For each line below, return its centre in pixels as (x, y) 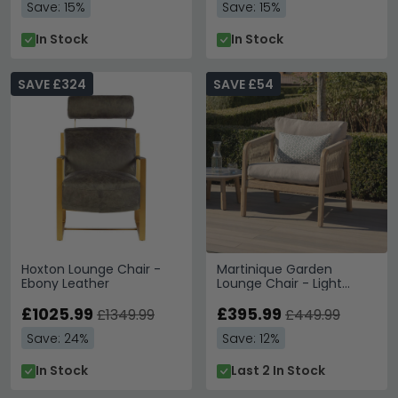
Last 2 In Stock (278, 370)
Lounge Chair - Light (279, 283)
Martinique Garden (275, 269)
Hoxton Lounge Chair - (91, 269)
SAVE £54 (243, 84)
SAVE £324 (52, 84)
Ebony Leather (65, 283)
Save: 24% (58, 338)
